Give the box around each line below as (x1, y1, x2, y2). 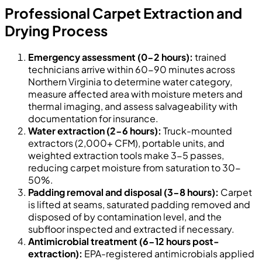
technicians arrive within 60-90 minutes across (28, 63, 235, 75)
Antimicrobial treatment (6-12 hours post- (28, 235, 219, 247)
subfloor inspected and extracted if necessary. (28, 223, 235, 235)
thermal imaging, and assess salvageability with (28, 100, 237, 112)
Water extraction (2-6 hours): (28, 125, 161, 137)
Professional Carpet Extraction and (5, 4, 242, 22)
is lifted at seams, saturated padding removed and (28, 198, 250, 211)
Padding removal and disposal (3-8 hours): (28, 186, 219, 198)
